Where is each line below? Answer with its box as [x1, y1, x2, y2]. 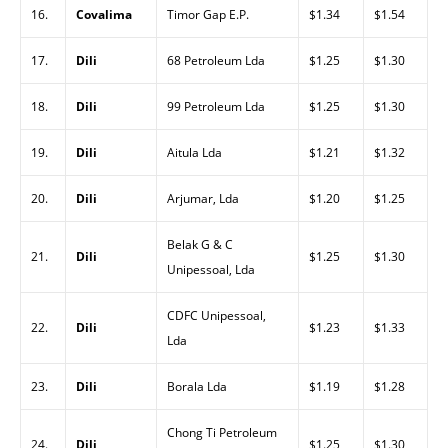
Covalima [76, 6, 132, 23]
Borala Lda [167, 378, 227, 395]
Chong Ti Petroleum [167, 424, 277, 441]
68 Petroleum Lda [167, 52, 265, 69]
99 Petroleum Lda [167, 98, 265, 115]
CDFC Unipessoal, [167, 307, 266, 324]
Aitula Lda [167, 144, 222, 161]
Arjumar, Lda [167, 190, 239, 207]
